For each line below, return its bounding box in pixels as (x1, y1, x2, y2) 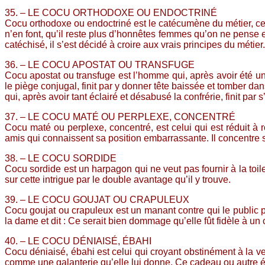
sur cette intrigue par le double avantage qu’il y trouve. (5, 174, 231, 185)
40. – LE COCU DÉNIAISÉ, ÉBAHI (5, 235, 151, 246)
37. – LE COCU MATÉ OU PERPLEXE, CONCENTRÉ (5, 111, 235, 122)
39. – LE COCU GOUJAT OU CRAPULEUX (5, 194, 189, 205)
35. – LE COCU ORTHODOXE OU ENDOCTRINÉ (5, 7, 217, 18)
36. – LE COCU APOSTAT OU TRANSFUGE (5, 59, 195, 70)
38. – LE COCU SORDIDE (5, 153, 117, 163)
